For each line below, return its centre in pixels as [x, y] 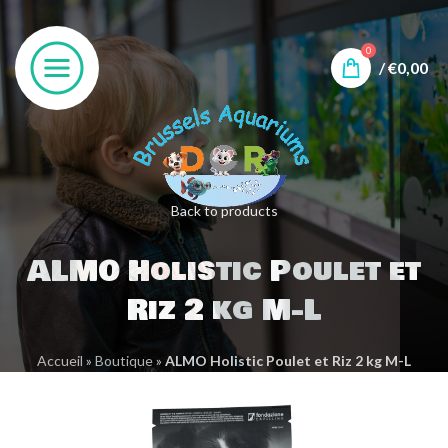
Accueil [60, 361]
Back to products [224, 211]
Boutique [124, 361]
